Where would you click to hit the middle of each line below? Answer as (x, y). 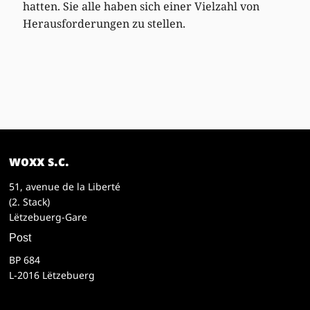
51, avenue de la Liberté (65, 186)
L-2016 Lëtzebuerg (52, 275)
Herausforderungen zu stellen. (104, 23)
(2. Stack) (30, 201)
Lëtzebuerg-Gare (48, 217)
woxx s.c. (39, 161)
